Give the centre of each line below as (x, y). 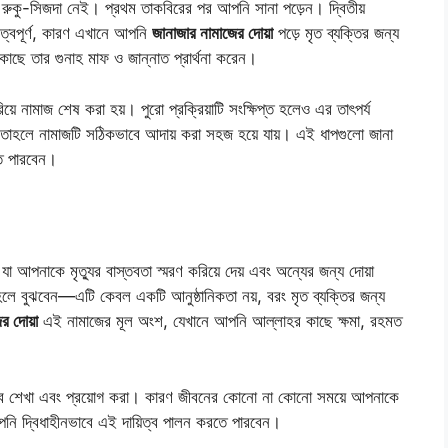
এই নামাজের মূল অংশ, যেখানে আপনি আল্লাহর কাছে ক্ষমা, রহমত (220, 321)
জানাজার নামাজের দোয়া (212, 33)
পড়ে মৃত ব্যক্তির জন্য (336, 33)
